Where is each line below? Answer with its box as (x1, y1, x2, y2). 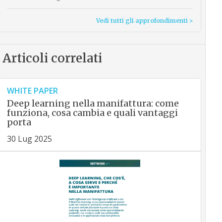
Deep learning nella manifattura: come (6, 98, 179, 110)
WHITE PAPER (6, 85, 58, 97)
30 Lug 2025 (6, 133, 52, 145)
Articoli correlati (2, 51, 102, 66)
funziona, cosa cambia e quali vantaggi (6, 107, 178, 119)
